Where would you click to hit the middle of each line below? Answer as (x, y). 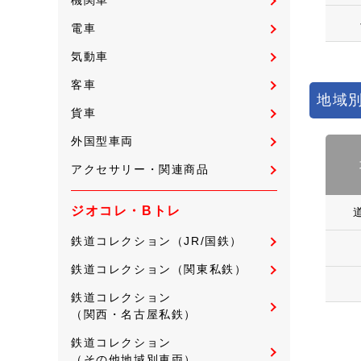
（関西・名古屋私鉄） (134, 314)
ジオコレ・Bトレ (126, 210)
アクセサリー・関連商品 (140, 169)
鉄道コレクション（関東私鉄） (159, 269)
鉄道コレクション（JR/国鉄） (157, 241)
